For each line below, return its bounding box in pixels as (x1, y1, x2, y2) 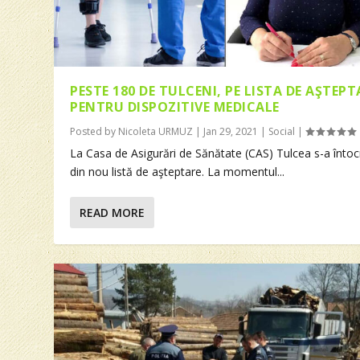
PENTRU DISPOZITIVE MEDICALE (70, 97, 280, 116)
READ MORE (80, 204, 145, 220)
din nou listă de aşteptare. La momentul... (70, 163, 285, 179)
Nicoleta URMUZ (118, 124, 194, 138)
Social (268, 124, 296, 138)
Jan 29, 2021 (203, 124, 259, 138)
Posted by (70, 124, 119, 138)
